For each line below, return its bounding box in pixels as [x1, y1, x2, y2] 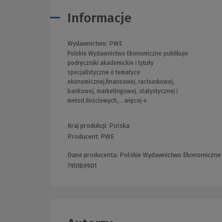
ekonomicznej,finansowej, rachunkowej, [67, 78, 174, 86]
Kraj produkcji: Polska [67, 122, 129, 130]
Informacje [67, 10, 132, 26]
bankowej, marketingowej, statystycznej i [67, 88, 178, 95]
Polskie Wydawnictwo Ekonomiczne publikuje [67, 50, 188, 57]
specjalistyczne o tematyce [67, 69, 140, 76]
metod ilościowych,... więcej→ [67, 97, 147, 105]
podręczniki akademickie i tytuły [67, 59, 154, 67]
